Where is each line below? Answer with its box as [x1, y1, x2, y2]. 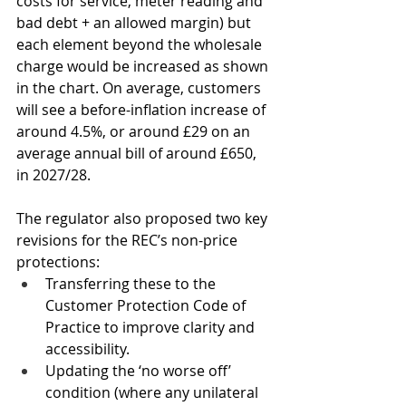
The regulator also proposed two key [16, 208, 271, 228]
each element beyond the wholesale [16, 34, 266, 54]
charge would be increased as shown [16, 55, 272, 76]
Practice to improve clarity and [45, 316, 258, 337]
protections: [16, 251, 103, 272]
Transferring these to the [45, 273, 219, 294]
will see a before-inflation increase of [16, 99, 269, 120]
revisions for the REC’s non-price [16, 229, 241, 250]
